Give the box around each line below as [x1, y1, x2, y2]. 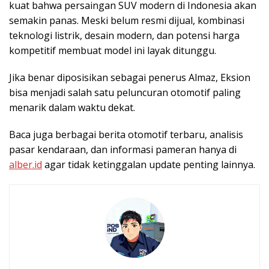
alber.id [9, 157, 42, 171]
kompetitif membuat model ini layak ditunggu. [9, 43, 216, 57]
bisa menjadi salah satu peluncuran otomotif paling [9, 85, 241, 99]
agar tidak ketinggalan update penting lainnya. [42, 157, 255, 171]
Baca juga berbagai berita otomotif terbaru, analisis [9, 127, 243, 141]
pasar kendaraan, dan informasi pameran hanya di [9, 142, 237, 156]
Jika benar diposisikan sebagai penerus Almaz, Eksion [9, 70, 250, 84]
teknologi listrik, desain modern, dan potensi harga [9, 28, 240, 42]
